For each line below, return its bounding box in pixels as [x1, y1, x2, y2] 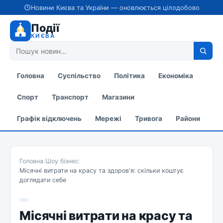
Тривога [134, 114, 162, 122]
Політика [113, 71, 145, 80]
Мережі [95, 114, 121, 122]
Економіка [158, 71, 194, 80]
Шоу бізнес [45, 157, 79, 165]
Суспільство [57, 71, 101, 80]
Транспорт [51, 93, 89, 101]
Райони [176, 114, 201, 122]
